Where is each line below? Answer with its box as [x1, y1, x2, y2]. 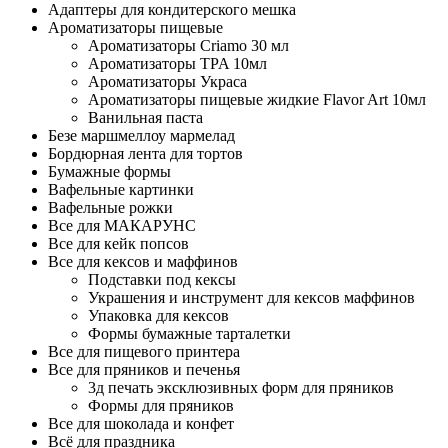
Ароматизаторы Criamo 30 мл [88, 37, 289, 54]
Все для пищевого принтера [48, 343, 240, 360]
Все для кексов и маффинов [48, 253, 238, 270]
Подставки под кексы [88, 271, 236, 288]
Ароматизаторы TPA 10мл [88, 55, 267, 72]
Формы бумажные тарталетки [88, 325, 291, 342]
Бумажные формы [48, 163, 171, 180]
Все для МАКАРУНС [48, 217, 196, 234]
